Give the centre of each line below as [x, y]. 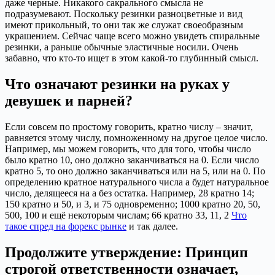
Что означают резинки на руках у [117, 84]
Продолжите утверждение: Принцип [126, 253]
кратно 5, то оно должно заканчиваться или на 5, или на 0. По [135, 171]
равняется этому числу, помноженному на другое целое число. [136, 138]
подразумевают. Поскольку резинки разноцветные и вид [124, 14]
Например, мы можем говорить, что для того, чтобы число [128, 149]
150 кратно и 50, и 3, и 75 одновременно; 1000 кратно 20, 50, [133, 204]
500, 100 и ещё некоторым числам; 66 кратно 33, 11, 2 [118, 215]
